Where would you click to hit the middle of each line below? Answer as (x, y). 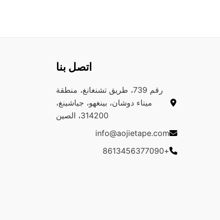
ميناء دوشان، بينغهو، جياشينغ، (104, 102)
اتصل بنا (74, 67)
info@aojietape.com (132, 133)
